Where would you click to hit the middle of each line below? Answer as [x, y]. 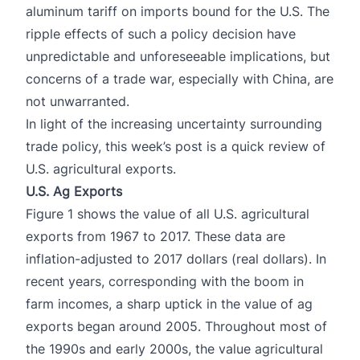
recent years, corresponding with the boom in [165, 281]
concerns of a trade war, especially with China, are [180, 78]
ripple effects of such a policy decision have [161, 33]
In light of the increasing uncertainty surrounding [174, 123]
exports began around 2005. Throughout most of [176, 326]
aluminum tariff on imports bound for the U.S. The [178, 11]
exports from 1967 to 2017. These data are [155, 236]
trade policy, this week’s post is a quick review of [176, 146]
